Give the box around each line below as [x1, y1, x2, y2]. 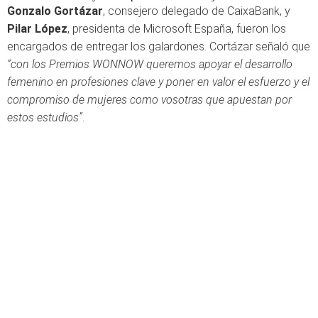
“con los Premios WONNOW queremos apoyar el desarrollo [7, 57, 292, 71]
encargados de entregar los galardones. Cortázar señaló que [7, 40, 310, 53]
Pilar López [7, 22, 67, 35]
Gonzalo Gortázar [7, 4, 103, 18]
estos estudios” [7, 111, 82, 124]
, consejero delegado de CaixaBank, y [103, 4, 290, 18]
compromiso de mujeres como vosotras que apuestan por [7, 93, 292, 106]
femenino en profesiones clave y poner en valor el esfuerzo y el [7, 75, 309, 89]
